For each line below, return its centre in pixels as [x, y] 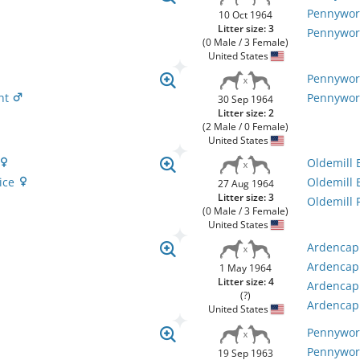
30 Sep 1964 [246, 99]
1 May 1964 [246, 268]
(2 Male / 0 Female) [246, 127]
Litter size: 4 [245, 282]
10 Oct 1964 [246, 15]
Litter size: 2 [245, 113]
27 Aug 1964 [245, 184]
